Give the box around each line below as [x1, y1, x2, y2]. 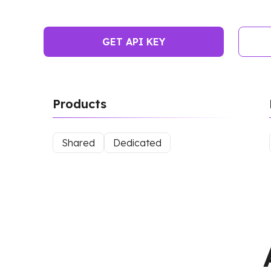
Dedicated [113, 137, 162, 149]
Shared [62, 137, 95, 149]
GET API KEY [102, 36, 165, 48]
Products [53, 96, 106, 111]
